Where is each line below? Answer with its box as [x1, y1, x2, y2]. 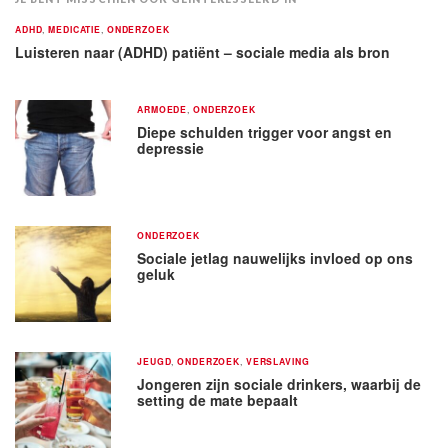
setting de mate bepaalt [137, 389, 299, 410]
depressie [137, 137, 205, 158]
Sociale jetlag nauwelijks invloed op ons [137, 247, 414, 268]
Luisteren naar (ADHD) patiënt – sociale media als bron [15, 41, 390, 62]
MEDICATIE [48, 22, 102, 36]
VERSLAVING [245, 354, 310, 368]
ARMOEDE [137, 102, 188, 116]
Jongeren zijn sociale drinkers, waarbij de [137, 373, 422, 394]
